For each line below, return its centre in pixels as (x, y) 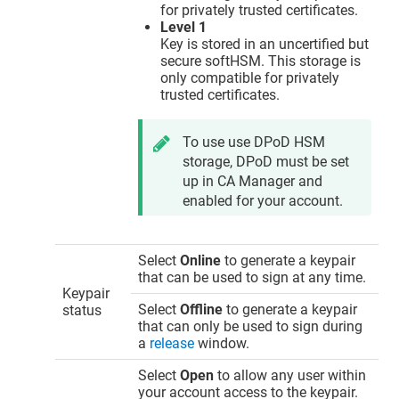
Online (201, 260)
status (82, 310)
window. (222, 343)
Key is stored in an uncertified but (265, 44)
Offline (202, 309)
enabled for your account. (263, 200)
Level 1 (184, 27)
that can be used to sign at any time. (252, 277)
